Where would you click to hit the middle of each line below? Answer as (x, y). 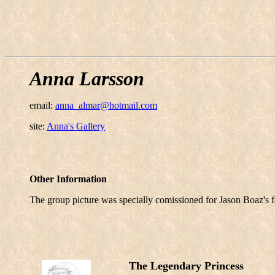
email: (42, 105)
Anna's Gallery (76, 126)
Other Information (68, 179)
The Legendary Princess (186, 266)
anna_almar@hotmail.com (106, 105)
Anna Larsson (87, 79)
